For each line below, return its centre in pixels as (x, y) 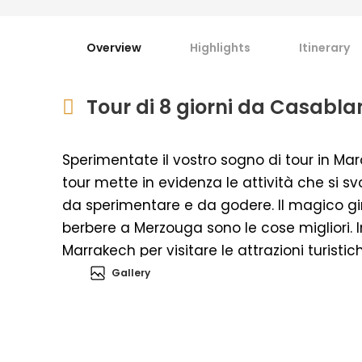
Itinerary (324, 48)
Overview (114, 48)
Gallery (131, 272)
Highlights (220, 48)
